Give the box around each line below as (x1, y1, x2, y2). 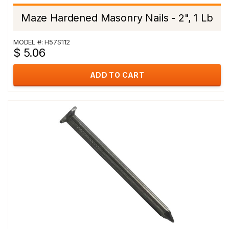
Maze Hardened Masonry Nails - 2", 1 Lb (21, 12, 213, 24)
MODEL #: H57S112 (13, 38, 71, 46)
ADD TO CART (89, 71, 145, 79)
